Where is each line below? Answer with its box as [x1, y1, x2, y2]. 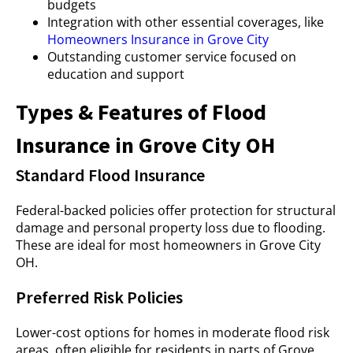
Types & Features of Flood [16, 98, 266, 126]
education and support [47, 65, 184, 83]
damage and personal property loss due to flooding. [16, 219, 325, 236]
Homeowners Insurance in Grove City [47, 31, 269, 48]
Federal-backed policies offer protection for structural [16, 202, 336, 219]
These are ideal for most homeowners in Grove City [16, 236, 321, 254]
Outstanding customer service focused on [47, 48, 296, 65]
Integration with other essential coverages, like [47, 13, 324, 31]
